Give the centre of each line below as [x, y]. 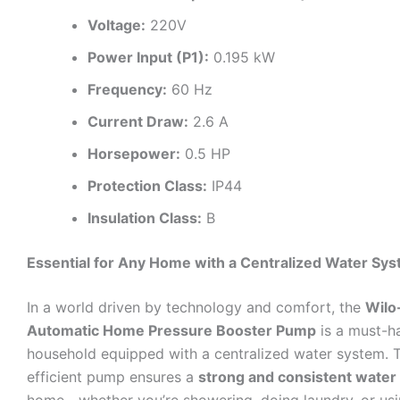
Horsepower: [134, 154]
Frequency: [127, 90]
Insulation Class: [145, 218]
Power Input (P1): [148, 58]
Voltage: [117, 25]
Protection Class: [147, 186]
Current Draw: [138, 122]
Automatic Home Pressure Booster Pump [171, 331]
